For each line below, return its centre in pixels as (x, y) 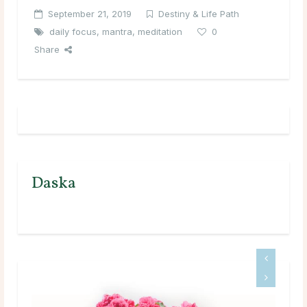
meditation (160, 31)
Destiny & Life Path (199, 13)
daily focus (73, 31)
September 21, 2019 (90, 13)
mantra (117, 31)
